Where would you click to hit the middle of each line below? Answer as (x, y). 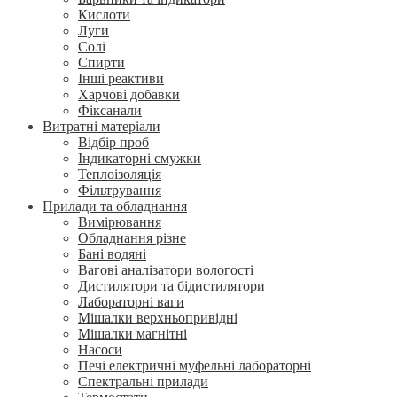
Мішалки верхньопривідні (158, 318)
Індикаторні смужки (140, 158)
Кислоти (104, 15)
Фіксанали (110, 110)
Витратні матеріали (101, 126)
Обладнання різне (132, 238)
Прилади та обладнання (115, 206)
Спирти (101, 62)
